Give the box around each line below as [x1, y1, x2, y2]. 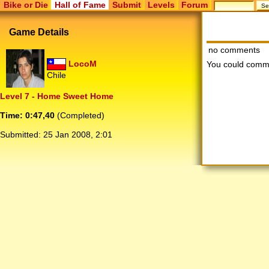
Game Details [9, 26, 70, 37]
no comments [208, 44, 260, 55]
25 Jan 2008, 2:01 [43, 130, 112, 140]
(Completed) [55, 110, 104, 121]
